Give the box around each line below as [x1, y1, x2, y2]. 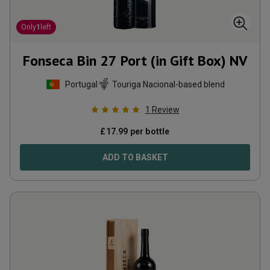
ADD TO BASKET [102, 152, 168, 162]
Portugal [64, 79, 98, 89]
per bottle [128, 127, 170, 136]
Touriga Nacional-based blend [111, 79, 225, 89]
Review [151, 105, 180, 115]
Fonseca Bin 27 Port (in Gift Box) [23, 51, 226, 70]
